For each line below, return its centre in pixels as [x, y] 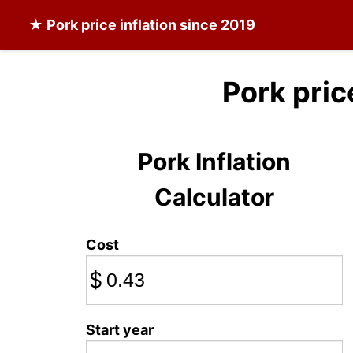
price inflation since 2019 [167, 25]
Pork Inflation [214, 162]
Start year [120, 330]
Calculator [214, 197]
